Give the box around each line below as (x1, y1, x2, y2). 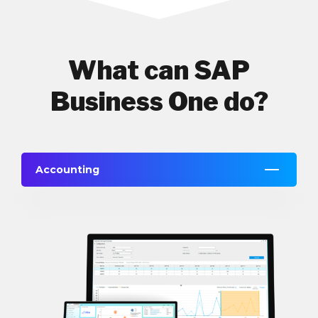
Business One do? (50, 86, 268, 118)
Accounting (35, 163, 99, 177)
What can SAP (68, 55, 250, 87)
